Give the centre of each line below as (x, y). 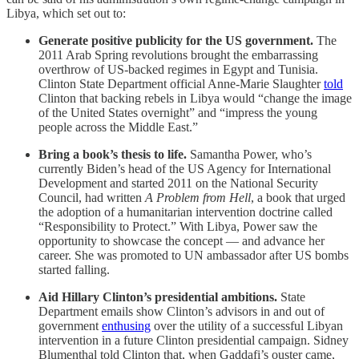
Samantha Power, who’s (249, 154)
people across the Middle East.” (118, 127)
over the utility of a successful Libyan (247, 325)
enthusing (126, 325)
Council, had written (92, 197)
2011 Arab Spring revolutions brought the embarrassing (178, 54)
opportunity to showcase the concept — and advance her (182, 240)
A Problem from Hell (198, 197)
